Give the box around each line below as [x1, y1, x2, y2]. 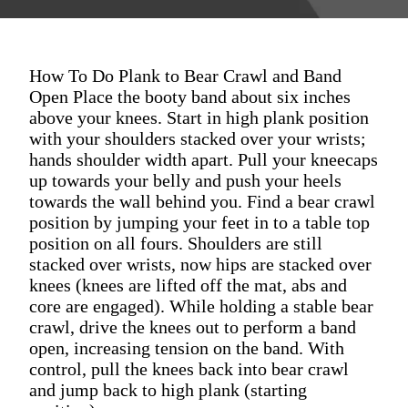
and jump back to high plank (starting [29, 380, 307, 401]
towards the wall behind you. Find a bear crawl [29, 191, 375, 212]
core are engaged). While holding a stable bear [29, 296, 373, 317]
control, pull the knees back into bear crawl [29, 359, 349, 380]
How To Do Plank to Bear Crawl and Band [29, 66, 342, 87]
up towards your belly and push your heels [29, 170, 342, 191]
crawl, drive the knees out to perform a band [29, 317, 356, 338]
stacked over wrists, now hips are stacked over [29, 254, 372, 275]
